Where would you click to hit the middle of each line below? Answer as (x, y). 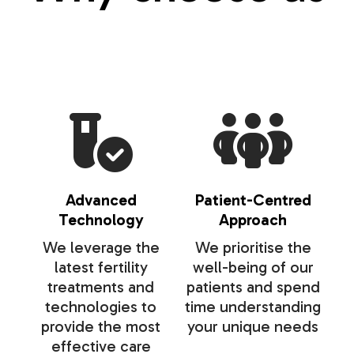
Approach (253, 220)
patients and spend (253, 287)
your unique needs (253, 327)
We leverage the (101, 248)
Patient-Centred (253, 200)
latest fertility (101, 267)
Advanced (101, 200)
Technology (101, 220)
